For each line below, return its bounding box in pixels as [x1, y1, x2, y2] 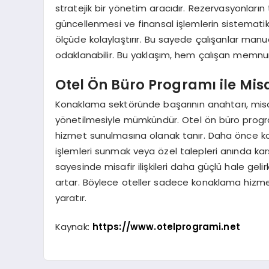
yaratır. [55, 191, 86, 204]
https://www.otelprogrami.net [92, 220, 240, 234]
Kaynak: [55, 220, 92, 234]
